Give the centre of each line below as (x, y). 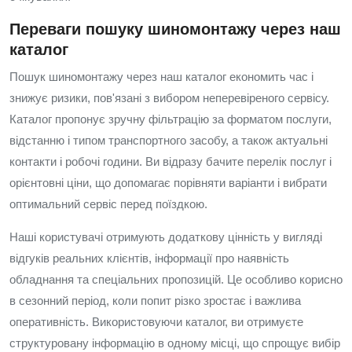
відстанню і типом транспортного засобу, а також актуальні (169, 140)
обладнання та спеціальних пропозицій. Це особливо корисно (176, 279)
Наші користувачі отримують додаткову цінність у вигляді (166, 237)
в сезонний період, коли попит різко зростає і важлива (155, 301)
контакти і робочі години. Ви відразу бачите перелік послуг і (170, 161)
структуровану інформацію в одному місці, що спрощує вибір (175, 343)
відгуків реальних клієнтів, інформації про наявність (149, 258)
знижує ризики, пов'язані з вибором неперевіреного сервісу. (169, 98)
